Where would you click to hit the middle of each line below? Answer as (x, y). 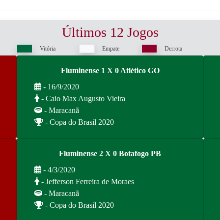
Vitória (48, 49)
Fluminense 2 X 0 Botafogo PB (110, 153)
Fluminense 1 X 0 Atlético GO (110, 70)
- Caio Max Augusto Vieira (82, 98)
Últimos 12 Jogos (110, 32)
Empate (111, 49)
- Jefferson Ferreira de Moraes (87, 181)
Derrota (173, 49)
